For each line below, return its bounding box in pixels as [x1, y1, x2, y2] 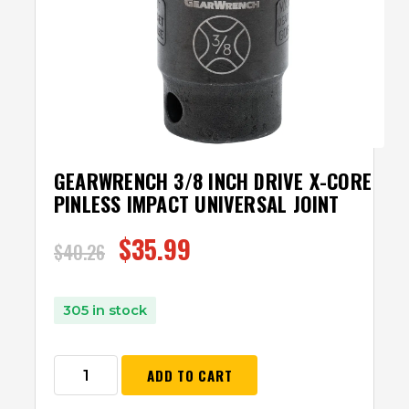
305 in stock [63, 301, 147, 319]
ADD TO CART [147, 364, 233, 385]
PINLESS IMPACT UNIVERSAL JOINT [54, 188, 340, 218]
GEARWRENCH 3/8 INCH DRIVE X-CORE [54, 165, 372, 195]
